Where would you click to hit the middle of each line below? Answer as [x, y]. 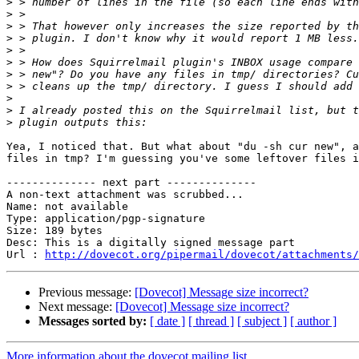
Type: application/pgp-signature [106, 219]
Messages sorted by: [93, 321]
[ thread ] [211, 321]
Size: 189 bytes [54, 231]
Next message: [77, 307]
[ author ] [313, 321]
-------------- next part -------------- [131, 183]
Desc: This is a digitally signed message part [151, 243]
